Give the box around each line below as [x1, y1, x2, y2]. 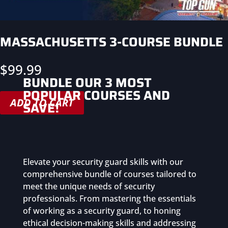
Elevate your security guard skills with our [22, 156, 183, 167]
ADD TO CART [10, 95, 74, 109]
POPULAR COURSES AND [22, 85, 170, 105]
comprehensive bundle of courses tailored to [22, 168, 196, 180]
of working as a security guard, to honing [22, 205, 181, 216]
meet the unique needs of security [22, 180, 155, 192]
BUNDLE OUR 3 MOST [22, 72, 152, 93]
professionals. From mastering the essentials [22, 192, 196, 204]
